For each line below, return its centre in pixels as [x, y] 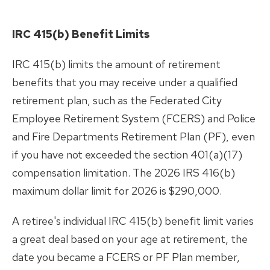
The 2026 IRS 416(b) [184, 172]
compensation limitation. [72, 172]
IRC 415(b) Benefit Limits [81, 34]
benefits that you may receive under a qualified [125, 82]
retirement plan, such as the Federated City [117, 100]
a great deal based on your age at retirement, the [130, 239]
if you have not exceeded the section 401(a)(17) [127, 154]
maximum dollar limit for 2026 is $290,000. [117, 190]
